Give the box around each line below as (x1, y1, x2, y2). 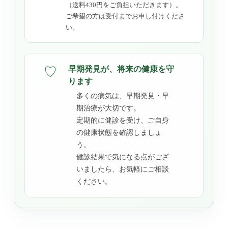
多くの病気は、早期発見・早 (76, 92, 169, 100)
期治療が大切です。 (76, 104, 140, 112)
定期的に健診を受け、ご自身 (76, 116, 169, 124)
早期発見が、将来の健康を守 (68, 63, 174, 74)
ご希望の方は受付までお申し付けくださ (66, 12, 185, 20)
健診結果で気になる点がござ (76, 153, 169, 161)
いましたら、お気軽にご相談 (76, 165, 169, 173)
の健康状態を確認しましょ (76, 128, 162, 136)
